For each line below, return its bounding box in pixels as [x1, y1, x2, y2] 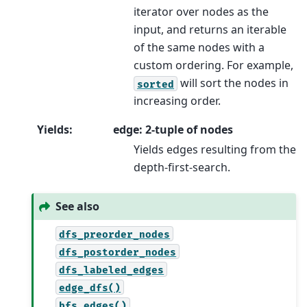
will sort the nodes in [177, 75, 288, 91]
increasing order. [134, 93, 221, 109]
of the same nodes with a [134, 40, 265, 56]
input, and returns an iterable [134, 22, 286, 38]
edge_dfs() [59, 282, 121, 294]
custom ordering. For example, [134, 58, 293, 73]
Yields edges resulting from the [134, 142, 296, 158]
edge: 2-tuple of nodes [113, 122, 233, 138]
